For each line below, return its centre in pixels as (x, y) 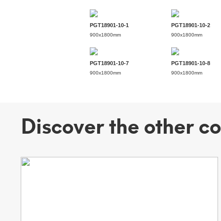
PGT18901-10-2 (191, 25)
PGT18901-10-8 (191, 63)
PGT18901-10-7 (109, 63)
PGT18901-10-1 (109, 25)
